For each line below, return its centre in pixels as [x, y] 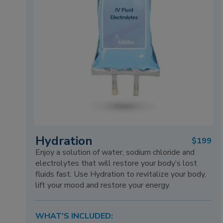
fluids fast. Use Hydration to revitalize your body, [121, 174]
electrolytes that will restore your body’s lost [116, 164]
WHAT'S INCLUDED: [74, 216]
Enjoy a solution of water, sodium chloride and [115, 153]
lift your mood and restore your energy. [103, 185]
